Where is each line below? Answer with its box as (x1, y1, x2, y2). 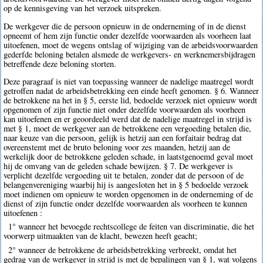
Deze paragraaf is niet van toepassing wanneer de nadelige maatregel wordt (4, 76, 254, 87)
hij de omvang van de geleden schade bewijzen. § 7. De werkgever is (4, 160, 234, 172)
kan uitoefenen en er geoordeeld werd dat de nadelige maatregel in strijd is (4, 113, 252, 125)
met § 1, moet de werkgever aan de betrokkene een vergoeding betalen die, (4, 123, 252, 134)
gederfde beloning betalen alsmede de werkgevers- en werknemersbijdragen (4, 48, 256, 60)
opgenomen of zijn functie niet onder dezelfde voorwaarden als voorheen (4, 104, 246, 116)
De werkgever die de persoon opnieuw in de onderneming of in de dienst (4, 20, 247, 32)
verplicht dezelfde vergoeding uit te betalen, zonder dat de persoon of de (4, 170, 244, 181)
